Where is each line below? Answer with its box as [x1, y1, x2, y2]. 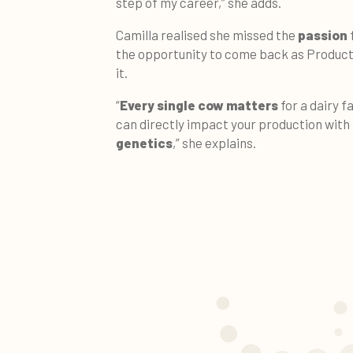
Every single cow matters [120, 96, 281, 113]
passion [298, 26, 347, 43]
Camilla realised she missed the [116, 26, 298, 43]
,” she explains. [173, 134, 256, 150]
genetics [116, 134, 173, 150]
